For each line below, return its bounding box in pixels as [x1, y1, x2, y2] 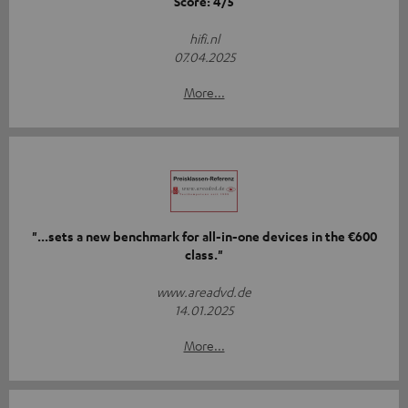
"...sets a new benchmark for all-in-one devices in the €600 [31, 228, 377, 246]
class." [185, 246, 223, 264]
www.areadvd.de [157, 283, 251, 301]
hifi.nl [189, 30, 219, 47]
